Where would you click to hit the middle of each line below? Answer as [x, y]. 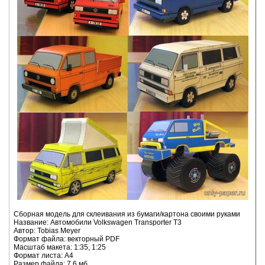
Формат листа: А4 [43, 255]
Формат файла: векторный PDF [67, 239]
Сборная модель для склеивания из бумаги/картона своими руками [127, 214]
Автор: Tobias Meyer [47, 230]
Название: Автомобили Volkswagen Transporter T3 [98, 222]
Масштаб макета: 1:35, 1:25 [60, 247]
